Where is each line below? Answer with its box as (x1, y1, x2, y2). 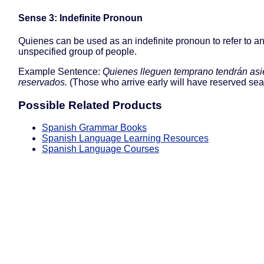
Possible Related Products (18, 98, 162, 111)
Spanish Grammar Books (42, 123, 147, 133)
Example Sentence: (18, 67, 103, 77)
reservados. (18, 77, 67, 88)
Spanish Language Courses (42, 144, 159, 154)
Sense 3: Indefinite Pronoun (18, 12, 143, 23)
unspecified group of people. (18, 47, 137, 57)
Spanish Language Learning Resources (42, 133, 209, 144)
